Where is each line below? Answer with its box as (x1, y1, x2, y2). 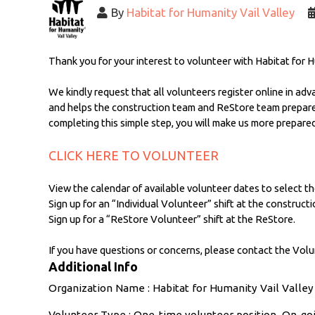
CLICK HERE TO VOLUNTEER (48, 148, 219, 162)
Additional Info (48, 259, 138, 274)
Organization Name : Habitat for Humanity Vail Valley (48, 281, 314, 294)
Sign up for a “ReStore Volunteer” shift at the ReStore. (48, 212, 295, 225)
